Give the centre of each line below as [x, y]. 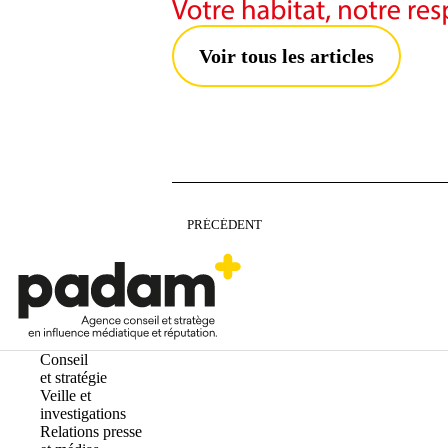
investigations [83, 413]
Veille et [65, 395]
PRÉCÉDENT [224, 225]
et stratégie [73, 377]
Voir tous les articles [286, 56]
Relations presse [91, 431]
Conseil [64, 359]
